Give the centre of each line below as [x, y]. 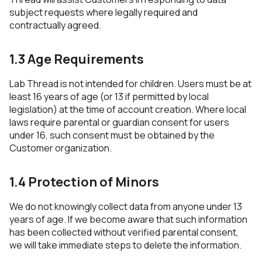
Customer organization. [61, 148]
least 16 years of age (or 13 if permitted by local [109, 96]
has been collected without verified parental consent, [124, 232]
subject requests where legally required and [104, 12]
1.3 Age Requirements [77, 59]
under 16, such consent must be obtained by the [112, 135]
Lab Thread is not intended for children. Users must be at [130, 84]
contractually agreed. [55, 25]
